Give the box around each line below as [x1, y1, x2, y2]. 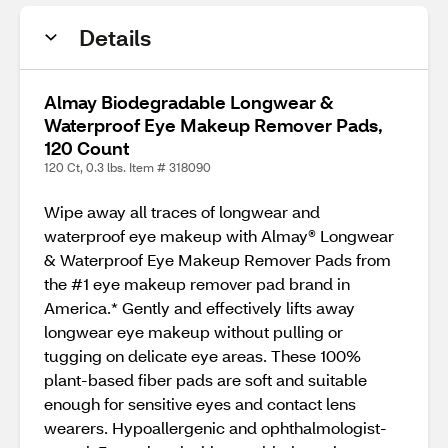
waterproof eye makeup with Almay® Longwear [44, 225, 394, 246]
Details [79, 23, 151, 52]
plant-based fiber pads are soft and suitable [44, 369, 367, 390]
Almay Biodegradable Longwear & [44, 90, 334, 114]
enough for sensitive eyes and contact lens [44, 393, 356, 414]
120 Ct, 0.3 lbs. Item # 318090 [44, 160, 211, 175]
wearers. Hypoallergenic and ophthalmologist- [44, 417, 387, 438]
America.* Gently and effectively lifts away [44, 297, 355, 318]
